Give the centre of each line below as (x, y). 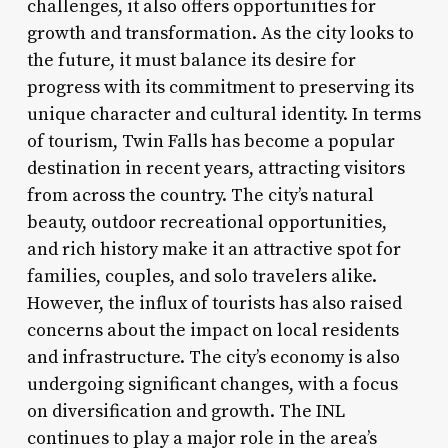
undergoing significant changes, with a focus (212, 384)
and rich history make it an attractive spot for (213, 249)
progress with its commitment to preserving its (220, 87)
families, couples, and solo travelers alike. (201, 276)
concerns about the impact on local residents (212, 330)
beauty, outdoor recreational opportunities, (206, 222)
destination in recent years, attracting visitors (215, 168)
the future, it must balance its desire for (191, 60)
